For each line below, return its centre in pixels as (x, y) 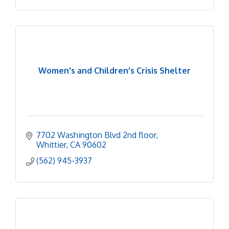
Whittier (51, 144)
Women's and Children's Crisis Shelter (114, 71)
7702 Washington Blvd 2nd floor (96, 135)
